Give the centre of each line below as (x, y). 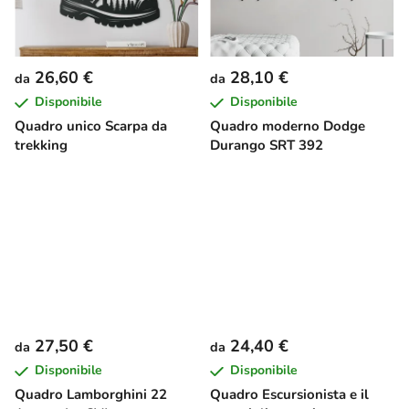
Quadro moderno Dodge (288, 126)
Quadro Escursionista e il (289, 395)
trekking (41, 146)
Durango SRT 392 (267, 146)
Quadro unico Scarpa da (91, 126)
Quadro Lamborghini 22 (91, 395)
